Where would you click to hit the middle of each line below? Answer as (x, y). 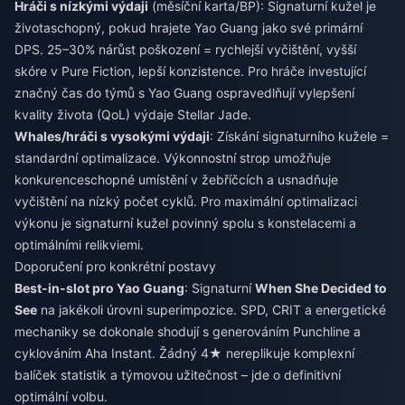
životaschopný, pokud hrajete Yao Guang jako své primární (188, 28)
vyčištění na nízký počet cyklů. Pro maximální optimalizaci (186, 201)
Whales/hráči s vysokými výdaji (112, 136)
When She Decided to (321, 288)
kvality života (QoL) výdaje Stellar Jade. (133, 114)
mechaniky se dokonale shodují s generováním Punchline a (188, 331)
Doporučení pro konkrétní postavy (115, 266)
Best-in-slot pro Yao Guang (99, 288)
